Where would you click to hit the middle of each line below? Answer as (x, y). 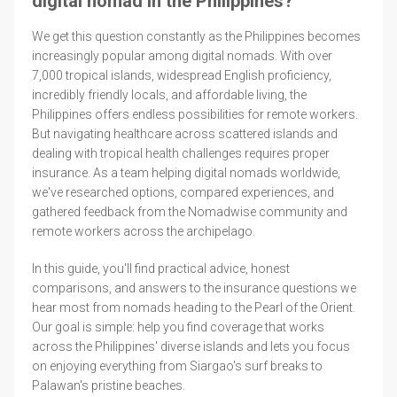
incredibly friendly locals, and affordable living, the (169, 94)
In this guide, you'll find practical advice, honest (161, 268)
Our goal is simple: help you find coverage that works (178, 327)
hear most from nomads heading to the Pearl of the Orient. (194, 307)
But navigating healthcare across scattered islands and (185, 133)
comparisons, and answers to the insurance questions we (194, 288)
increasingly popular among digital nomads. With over (182, 55)
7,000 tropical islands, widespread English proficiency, (182, 75)
